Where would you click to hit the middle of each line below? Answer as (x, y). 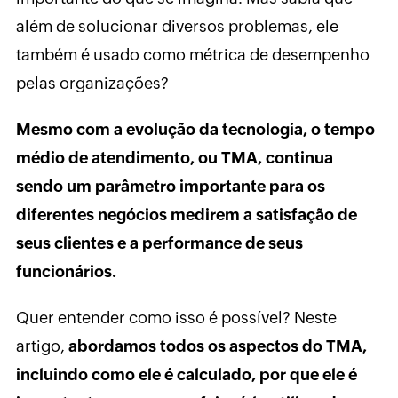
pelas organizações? (92, 84)
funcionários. (66, 272)
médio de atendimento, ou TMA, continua (174, 158)
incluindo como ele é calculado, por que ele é (186, 375)
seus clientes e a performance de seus (159, 243)
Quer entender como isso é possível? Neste (176, 318)
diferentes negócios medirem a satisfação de (186, 215)
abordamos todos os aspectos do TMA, (217, 346)
